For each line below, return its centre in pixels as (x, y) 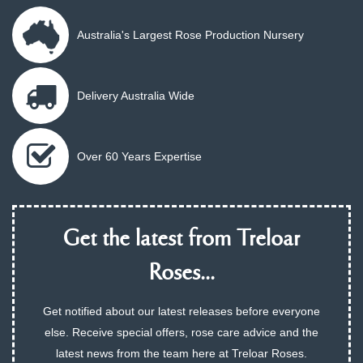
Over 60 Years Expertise (139, 156)
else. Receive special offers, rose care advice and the (181, 332)
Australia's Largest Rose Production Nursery (190, 34)
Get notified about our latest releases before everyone (181, 311)
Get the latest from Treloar (181, 240)
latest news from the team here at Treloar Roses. (181, 353)
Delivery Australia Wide (136, 95)
